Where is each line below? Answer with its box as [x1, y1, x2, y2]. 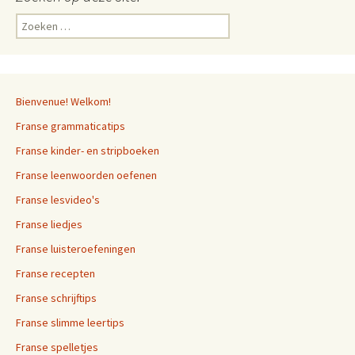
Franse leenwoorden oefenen [16, 168, 157, 182]
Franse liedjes [16, 217, 82, 231]
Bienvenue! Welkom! [16, 94, 111, 109]
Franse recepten [16, 266, 95, 281]
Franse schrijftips [16, 291, 97, 305]
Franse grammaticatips [16, 119, 125, 133]
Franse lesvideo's [16, 193, 100, 207]
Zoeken [15, 13, 52, 28]
